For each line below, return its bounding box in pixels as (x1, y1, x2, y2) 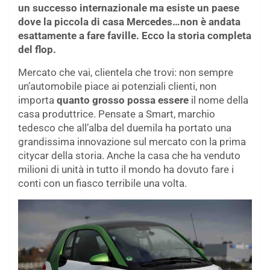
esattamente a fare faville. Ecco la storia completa (18, 29, 251, 42)
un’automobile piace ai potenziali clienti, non (18, 80, 216, 92)
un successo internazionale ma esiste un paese (18, 1, 239, 14)
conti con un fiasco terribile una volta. (18, 177, 187, 189)
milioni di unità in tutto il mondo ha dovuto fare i (18, 163, 234, 175)
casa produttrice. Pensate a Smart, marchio (18, 107, 215, 120)
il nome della (189, 93, 248, 106)
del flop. (18, 43, 58, 55)
